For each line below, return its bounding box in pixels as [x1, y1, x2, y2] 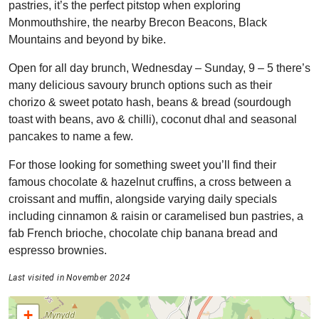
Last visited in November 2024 [9, 273, 131, 283]
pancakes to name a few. [9, 130, 133, 142]
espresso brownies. [9, 244, 107, 256]
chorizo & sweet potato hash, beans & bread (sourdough [9, 96, 291, 108]
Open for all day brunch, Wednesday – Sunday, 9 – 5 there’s [9, 62, 310, 74]
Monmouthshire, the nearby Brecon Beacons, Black [9, 16, 267, 28]
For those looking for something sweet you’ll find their [9, 159, 276, 171]
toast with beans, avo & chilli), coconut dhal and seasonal [9, 113, 297, 125]
